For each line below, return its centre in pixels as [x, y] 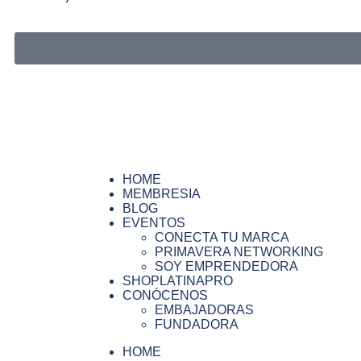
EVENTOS [154, 223]
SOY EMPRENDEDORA [226, 267]
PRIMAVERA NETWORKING [239, 252]
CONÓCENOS [165, 296]
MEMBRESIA [162, 194]
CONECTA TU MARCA [222, 238]
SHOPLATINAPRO [178, 281]
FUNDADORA [197, 325]
